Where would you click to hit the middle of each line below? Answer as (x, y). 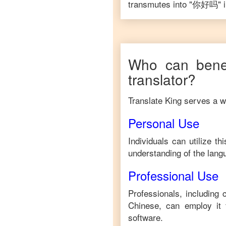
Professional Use (173, 175)
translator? (162, 79)
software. (146, 217)
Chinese (144, 205)
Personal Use (164, 123)
